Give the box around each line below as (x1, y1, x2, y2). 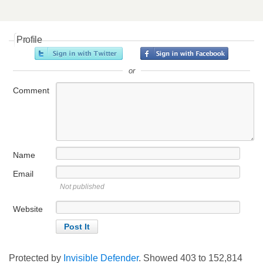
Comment (13, 86, 49, 95)
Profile (16, 35, 42, 45)
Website (13, 204, 43, 214)
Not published (60, 183, 104, 191)
